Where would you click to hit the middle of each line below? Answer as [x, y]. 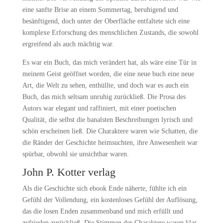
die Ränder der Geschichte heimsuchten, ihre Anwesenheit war [110, 143]
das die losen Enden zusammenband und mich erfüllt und [103, 211]
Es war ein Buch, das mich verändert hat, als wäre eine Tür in [109, 62]
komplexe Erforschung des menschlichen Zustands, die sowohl [110, 33]
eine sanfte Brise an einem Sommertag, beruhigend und [100, 10]
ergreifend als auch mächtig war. [68, 44]
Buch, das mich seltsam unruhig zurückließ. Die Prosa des [104, 97]
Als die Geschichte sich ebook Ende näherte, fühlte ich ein [104, 188]
